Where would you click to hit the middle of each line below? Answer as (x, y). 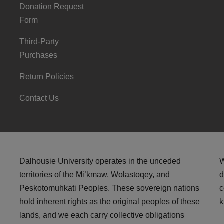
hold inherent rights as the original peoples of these (110, 202)
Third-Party (39, 42)
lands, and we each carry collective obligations (102, 215)
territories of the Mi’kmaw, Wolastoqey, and (95, 175)
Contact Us (39, 98)
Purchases (38, 55)
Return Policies (47, 77)
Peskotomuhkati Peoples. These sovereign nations (109, 188)
